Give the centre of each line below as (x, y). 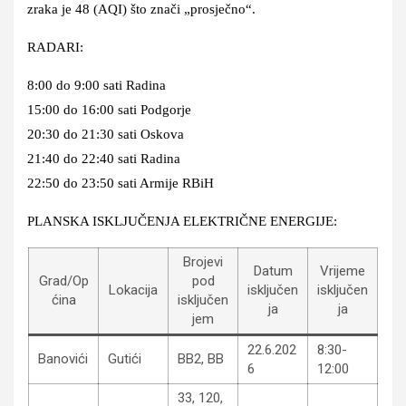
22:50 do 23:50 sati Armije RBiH (121, 183)
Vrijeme (343, 271)
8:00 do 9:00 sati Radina (97, 85)
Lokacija (133, 290)
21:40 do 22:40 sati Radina (104, 158)
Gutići (125, 358)
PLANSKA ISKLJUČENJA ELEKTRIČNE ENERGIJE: (182, 221)
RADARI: (55, 47)
